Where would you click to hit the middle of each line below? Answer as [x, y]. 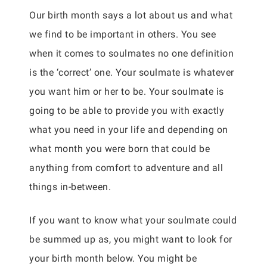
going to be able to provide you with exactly [127, 111]
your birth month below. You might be [113, 258]
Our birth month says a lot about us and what [131, 15]
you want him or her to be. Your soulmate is [127, 91]
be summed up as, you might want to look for [131, 239]
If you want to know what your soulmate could [133, 220]
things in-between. [70, 187]
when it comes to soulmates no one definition [131, 53]
